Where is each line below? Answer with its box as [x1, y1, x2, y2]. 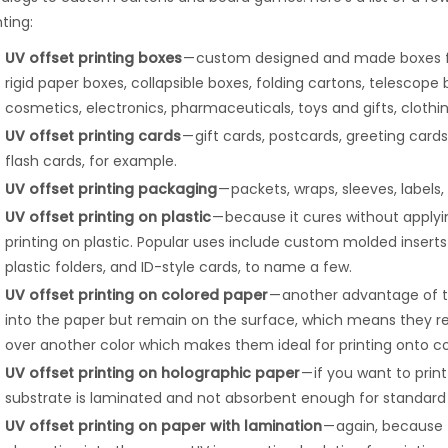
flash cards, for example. [4, 151, 177, 172]
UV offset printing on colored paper [4, 285, 269, 306]
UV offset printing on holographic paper [4, 363, 300, 384]
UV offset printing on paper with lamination [4, 416, 322, 437]
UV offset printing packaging [4, 179, 217, 200]
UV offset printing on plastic [4, 207, 211, 228]
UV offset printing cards [4, 126, 181, 147]
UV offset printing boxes [4, 48, 182, 69]
